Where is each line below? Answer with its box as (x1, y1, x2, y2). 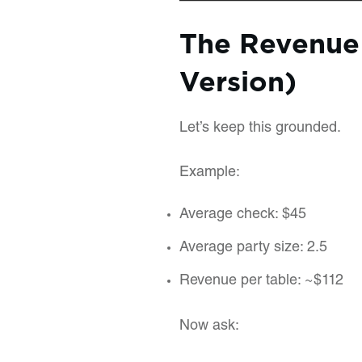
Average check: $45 (179, 208, 306, 222)
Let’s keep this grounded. (179, 121, 341, 136)
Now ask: (179, 319, 239, 334)
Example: (179, 166, 240, 180)
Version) (179, 59, 297, 97)
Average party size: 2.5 (179, 241, 327, 255)
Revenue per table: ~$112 (179, 274, 343, 288)
